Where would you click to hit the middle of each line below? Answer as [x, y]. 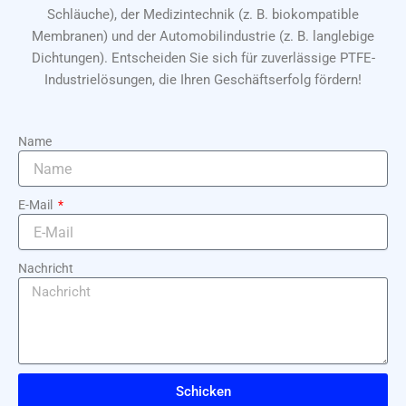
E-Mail [37, 205]
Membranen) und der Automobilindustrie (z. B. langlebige [203, 37]
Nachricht [46, 268]
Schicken [203, 391]
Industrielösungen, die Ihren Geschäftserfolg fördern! [203, 80]
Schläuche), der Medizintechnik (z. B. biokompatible [203, 15]
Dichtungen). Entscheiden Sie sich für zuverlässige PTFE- [203, 58]
